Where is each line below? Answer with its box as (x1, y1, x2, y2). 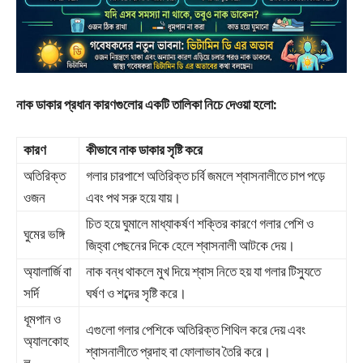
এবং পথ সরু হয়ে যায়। (86, 189, 181, 207)
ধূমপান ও (23, 310, 61, 329)
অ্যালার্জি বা (23, 263, 71, 281)
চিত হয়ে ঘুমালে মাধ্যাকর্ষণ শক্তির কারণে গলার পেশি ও (86, 215, 314, 233)
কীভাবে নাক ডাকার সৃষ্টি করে (86, 141, 203, 160)
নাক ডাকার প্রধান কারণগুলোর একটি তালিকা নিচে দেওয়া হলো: (16, 96, 277, 114)
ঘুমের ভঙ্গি (23, 225, 65, 244)
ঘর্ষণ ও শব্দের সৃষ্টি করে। (86, 284, 186, 303)
